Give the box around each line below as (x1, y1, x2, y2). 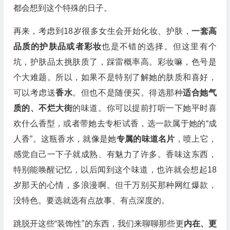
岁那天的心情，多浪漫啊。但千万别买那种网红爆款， (13, 181, 217, 189)
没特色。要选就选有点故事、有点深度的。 (13, 196, 169, 205)
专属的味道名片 (116, 135, 175, 143)
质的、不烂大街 (13, 104, 73, 112)
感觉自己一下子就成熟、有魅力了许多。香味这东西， (13, 150, 217, 159)
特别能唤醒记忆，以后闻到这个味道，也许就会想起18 (13, 165, 217, 174)
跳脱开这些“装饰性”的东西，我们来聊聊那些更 (13, 219, 184, 228)
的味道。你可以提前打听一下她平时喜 (72, 104, 217, 112)
